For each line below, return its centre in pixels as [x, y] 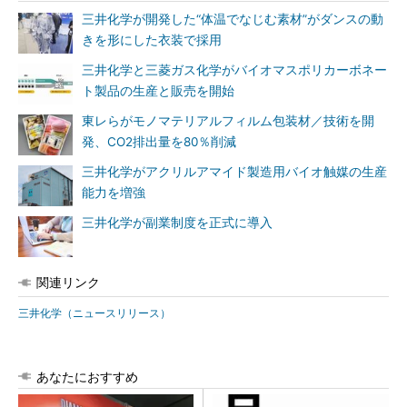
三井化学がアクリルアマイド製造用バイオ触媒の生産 [234, 172]
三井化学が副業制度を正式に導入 [177, 223]
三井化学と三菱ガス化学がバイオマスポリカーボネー [234, 70]
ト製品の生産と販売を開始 [158, 91]
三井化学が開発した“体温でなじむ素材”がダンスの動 [233, 19]
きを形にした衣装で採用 [152, 40]
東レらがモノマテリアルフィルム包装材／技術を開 [228, 121]
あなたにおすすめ [87, 377]
